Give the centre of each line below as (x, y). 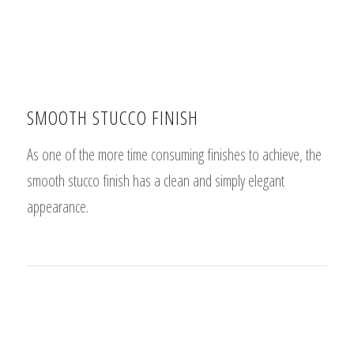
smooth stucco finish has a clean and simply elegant (155, 180)
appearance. (57, 206)
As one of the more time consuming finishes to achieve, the (174, 154)
